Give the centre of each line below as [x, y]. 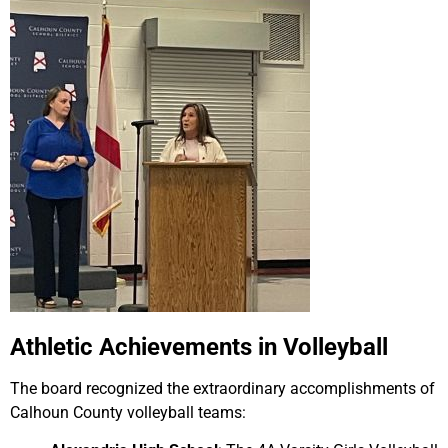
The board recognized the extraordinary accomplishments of [222, 389]
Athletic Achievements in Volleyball [199, 347]
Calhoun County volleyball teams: [128, 413]
